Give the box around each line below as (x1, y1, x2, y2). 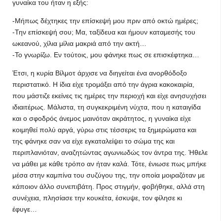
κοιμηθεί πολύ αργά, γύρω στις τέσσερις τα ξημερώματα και (12, 126, 196, 134)
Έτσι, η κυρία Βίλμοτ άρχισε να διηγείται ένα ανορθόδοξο (12, 69, 187, 77)
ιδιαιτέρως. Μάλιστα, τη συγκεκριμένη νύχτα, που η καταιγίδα (12, 103, 201, 111)
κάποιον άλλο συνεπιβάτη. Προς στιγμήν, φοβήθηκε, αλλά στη (12, 183, 205, 190)
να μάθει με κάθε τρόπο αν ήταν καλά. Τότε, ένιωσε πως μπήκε (12, 160, 206, 168)
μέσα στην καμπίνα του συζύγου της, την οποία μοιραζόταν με (12, 171, 205, 179)
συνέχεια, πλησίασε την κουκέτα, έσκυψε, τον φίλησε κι (12, 194, 182, 202)
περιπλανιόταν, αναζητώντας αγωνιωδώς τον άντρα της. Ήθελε (12, 148, 208, 156)
